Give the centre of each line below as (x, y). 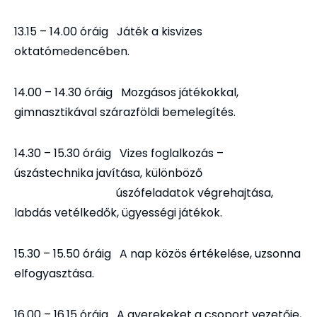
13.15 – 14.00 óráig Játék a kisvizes (108, 32)
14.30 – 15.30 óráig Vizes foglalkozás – (119, 154)
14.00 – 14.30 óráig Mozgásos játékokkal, (126, 93)
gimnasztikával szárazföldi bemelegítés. (125, 113)
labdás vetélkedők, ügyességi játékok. (118, 213)
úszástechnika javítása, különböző (108, 173)
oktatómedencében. (72, 52)
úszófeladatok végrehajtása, (144, 193)
